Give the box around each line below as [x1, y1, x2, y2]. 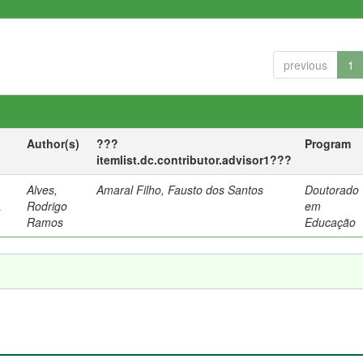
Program [305, 135, 352, 152]
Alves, [27, 181, 58, 198]
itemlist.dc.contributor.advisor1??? [96, 152, 293, 168]
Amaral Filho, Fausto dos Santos [96, 181, 264, 198]
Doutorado [305, 181, 360, 198]
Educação [305, 214, 357, 230]
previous [283, 57, 327, 73]
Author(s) [27, 135, 80, 152]
